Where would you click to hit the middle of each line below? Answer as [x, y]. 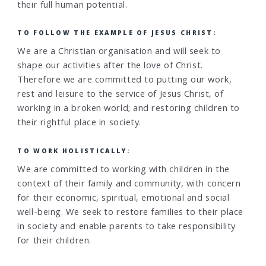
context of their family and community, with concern [129, 183]
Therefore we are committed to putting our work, [125, 79]
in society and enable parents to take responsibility [126, 226]
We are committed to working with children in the [123, 169]
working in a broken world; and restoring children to [129, 108]
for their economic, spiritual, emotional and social [123, 197]
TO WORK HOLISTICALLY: [74, 151]
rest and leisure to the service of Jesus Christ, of [121, 94]
